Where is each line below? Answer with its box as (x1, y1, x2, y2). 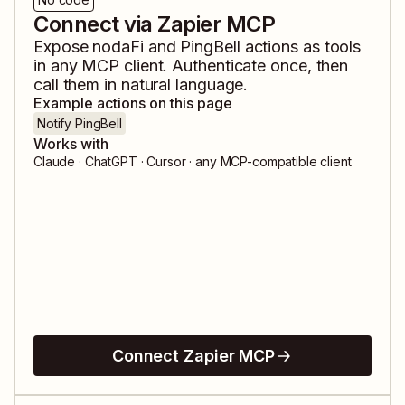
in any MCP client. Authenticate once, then (33, 56, 349, 76)
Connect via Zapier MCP (33, 11, 276, 38)
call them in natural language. (33, 75, 249, 95)
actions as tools (240, 37, 362, 57)
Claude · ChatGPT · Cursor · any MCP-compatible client (33, 154, 352, 170)
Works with (33, 135, 108, 154)
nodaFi (92, 37, 144, 57)
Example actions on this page (33, 94, 232, 113)
